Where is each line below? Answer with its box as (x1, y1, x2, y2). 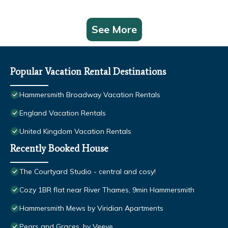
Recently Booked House (10, 142, 108, 155)
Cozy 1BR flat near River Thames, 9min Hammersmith (19, 185, 194, 195)
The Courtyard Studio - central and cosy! (19, 167, 156, 177)
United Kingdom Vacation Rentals (19, 127, 131, 136)
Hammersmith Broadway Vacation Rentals (19, 90, 160, 100)
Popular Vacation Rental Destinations (10, 66, 166, 78)
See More (91, 23, 137, 36)
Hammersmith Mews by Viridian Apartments (19, 204, 163, 213)
